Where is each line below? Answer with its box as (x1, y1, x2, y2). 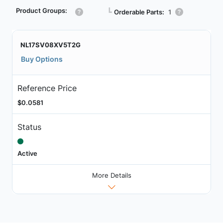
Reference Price (17, 83, 77, 93)
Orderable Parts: (114, 7, 164, 16)
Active (17, 149, 37, 157)
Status (17, 121, 41, 132)
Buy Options (21, 55, 63, 63)
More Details (92, 171, 131, 180)
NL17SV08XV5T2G (20, 41, 81, 49)
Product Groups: (16, 6, 67, 14)
